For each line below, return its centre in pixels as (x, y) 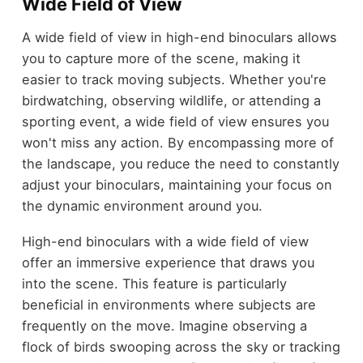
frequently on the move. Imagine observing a (164, 326)
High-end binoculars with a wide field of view (165, 242)
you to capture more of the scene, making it (161, 58)
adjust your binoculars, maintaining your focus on (177, 184)
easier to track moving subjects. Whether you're (174, 79)
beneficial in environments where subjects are (169, 305)
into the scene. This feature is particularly (154, 284)
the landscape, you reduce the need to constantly (180, 163)
